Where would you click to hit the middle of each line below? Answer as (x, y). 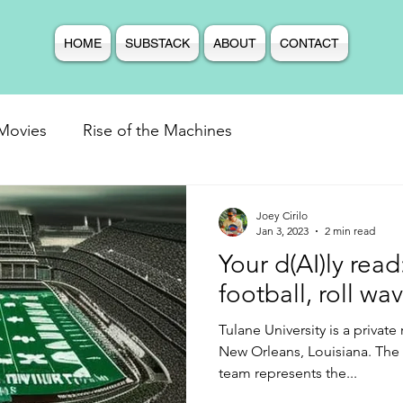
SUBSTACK (157, 43)
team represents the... (288, 373)
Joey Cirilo (282, 215)
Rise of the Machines (157, 130)
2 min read (350, 231)
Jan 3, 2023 (282, 231)
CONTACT (309, 43)
